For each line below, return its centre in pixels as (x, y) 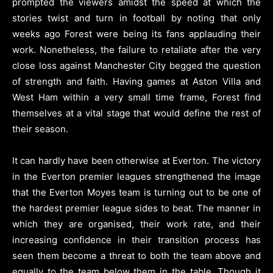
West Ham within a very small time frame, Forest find (136, 97)
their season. (40, 129)
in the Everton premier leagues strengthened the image (136, 176)
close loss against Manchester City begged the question (136, 65)
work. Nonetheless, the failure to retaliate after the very (136, 49)
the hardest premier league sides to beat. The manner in (136, 208)
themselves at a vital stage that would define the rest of (136, 113)
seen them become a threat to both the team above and (136, 255)
